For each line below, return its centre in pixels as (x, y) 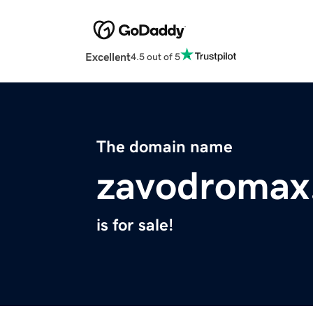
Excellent (108, 57)
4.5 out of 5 (155, 56)
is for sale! (135, 225)
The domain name (165, 147)
